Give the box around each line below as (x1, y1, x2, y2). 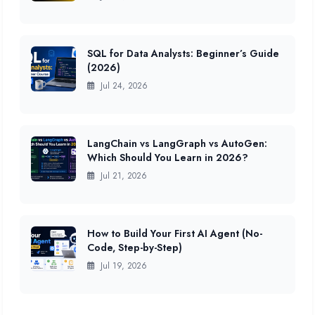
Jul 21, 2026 (98, 169, 147, 182)
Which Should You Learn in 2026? (87, 150, 248, 165)
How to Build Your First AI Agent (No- (87, 226, 262, 240)
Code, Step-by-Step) (87, 240, 182, 255)
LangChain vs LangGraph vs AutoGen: (87, 136, 267, 150)
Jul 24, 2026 (98, 79, 148, 92)
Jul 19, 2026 (98, 259, 147, 272)
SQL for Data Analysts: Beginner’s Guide (87, 46, 279, 60)
